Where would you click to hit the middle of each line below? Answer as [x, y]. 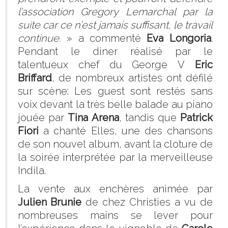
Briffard [35, 78]
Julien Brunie [50, 202]
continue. [39, 38]
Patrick [196, 118]
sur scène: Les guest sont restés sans [115, 91]
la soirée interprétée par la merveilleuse [115, 158]
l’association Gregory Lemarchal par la [115, 12]
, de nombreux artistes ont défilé [132, 78]
